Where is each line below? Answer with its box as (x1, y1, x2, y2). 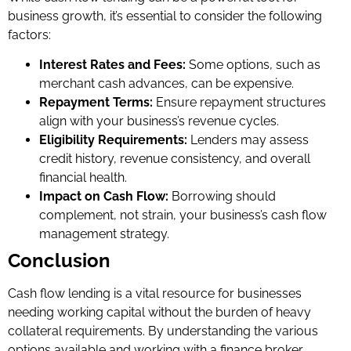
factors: (8, 27, 51, 42)
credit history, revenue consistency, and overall (39, 151, 310, 167)
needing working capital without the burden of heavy (8, 305, 311, 320)
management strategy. (39, 226, 169, 242)
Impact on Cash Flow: (39, 189, 168, 204)
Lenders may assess (187, 132, 309, 148)
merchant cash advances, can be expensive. (39, 76, 294, 92)
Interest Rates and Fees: (39, 57, 186, 73)
